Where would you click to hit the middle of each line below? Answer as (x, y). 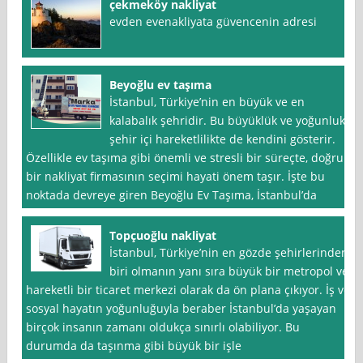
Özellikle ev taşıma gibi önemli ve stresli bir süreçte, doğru (185, 158)
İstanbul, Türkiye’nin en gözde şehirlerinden (229, 253)
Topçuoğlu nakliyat (163, 236)
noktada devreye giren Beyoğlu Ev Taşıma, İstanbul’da (172, 195)
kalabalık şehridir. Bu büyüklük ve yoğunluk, (229, 121)
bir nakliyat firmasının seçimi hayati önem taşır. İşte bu (176, 177)
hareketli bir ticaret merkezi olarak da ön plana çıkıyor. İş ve (188, 290)
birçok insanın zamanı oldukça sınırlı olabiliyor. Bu (163, 327)
